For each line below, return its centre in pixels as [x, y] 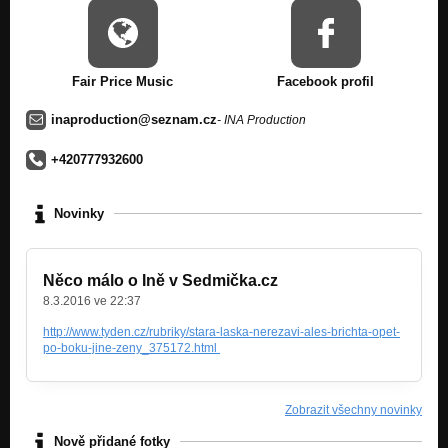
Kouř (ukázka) [64, 31]
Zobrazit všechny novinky [353, 409]
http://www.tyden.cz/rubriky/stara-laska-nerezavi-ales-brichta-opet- [221, 331]
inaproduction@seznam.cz [134, 120]
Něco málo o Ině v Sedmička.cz [160, 280]
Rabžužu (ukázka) [75, 85]
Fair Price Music [122, 81]
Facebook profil [325, 81]
